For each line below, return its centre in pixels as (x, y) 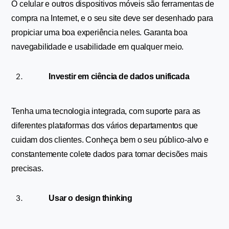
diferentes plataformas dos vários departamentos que (105, 125)
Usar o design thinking (90, 198)
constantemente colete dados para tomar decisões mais (110, 154)
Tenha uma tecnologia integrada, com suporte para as (106, 111)
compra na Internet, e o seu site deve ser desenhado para (112, 18)
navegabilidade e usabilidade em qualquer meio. (98, 47)
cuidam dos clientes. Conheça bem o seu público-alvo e (110, 140)
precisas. (27, 168)
